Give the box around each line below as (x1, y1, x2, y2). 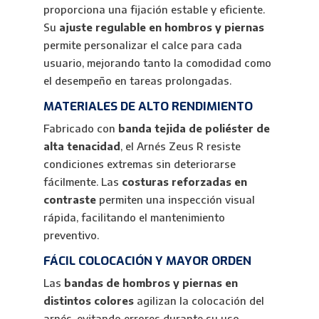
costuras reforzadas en (121, 175, 247, 188)
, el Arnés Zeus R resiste (120, 140, 241, 152)
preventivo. (43, 229, 99, 241)
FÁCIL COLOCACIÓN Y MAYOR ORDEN (43, 253, 251, 269)
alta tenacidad (43, 140, 120, 152)
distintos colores (43, 294, 134, 307)
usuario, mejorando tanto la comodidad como (43, 56, 271, 69)
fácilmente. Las (43, 175, 122, 188)
